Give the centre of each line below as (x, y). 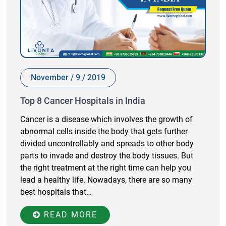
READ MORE (69, 215)
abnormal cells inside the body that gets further (104, 132)
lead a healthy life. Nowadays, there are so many (106, 180)
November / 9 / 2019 (68, 78)
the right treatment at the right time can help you (106, 168)
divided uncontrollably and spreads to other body (107, 144)
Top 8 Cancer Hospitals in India (83, 101)
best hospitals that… (56, 192)
